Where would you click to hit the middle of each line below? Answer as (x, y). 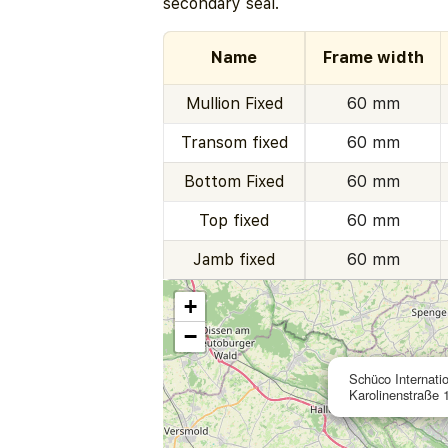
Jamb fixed (234, 260)
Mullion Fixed (234, 104)
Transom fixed (234, 143)
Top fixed (234, 221)
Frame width (373, 58)
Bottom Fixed (234, 182)
